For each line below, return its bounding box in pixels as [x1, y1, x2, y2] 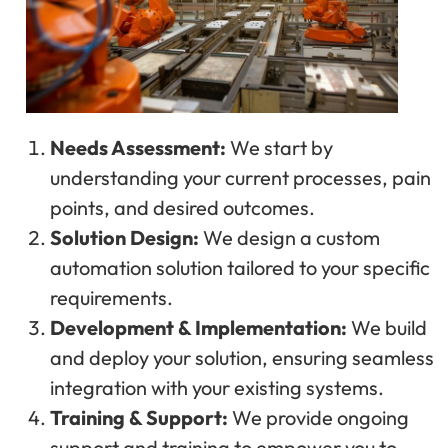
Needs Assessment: [50, 134, 226, 160]
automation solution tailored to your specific [50, 254, 430, 280]
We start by [226, 134, 333, 160]
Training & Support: [50, 404, 228, 430]
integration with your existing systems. [50, 374, 384, 400]
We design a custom [199, 224, 380, 250]
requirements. [50, 284, 173, 310]
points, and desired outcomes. [50, 194, 315, 220]
